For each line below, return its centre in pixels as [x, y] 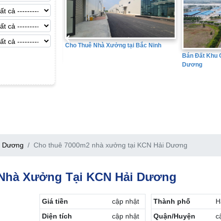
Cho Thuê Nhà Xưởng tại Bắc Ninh [102, 46]
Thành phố [172, 201]
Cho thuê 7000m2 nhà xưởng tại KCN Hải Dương [110, 145]
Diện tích [57, 216]
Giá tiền [55, 201]
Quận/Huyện [174, 216]
